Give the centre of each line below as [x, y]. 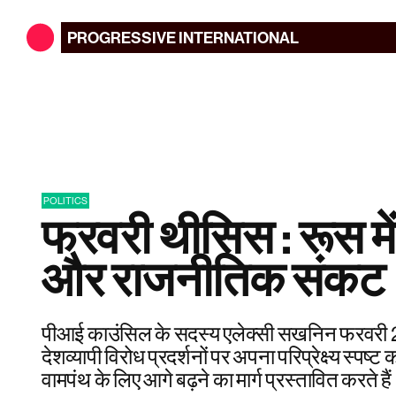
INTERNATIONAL [238, 37]
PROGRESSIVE [122, 37]
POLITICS [65, 200]
